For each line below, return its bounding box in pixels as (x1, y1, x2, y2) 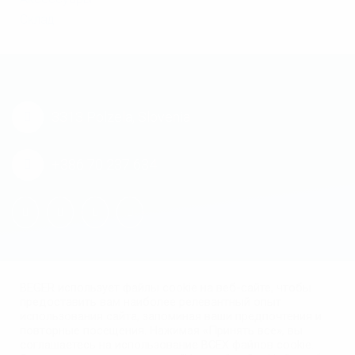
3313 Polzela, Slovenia (52, 108, 190, 125)
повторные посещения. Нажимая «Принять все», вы (20, 323, 303, 338)
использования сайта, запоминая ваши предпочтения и (20, 309, 322, 323)
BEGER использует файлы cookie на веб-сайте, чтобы (20, 281, 311, 295)
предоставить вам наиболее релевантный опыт (20, 295, 281, 309)
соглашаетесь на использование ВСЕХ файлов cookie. (20, 338, 314, 352)
